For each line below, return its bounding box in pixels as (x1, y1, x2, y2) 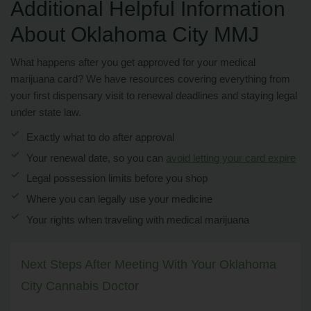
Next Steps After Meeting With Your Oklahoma (21, 258, 276, 272)
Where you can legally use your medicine (26, 194, 213, 205)
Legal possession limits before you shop (26, 173, 208, 185)
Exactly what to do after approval (26, 131, 175, 143)
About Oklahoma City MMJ (10, 22, 259, 46)
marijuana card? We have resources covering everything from (10, 73, 290, 85)
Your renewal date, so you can (26, 152, 167, 164)
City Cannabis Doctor (21, 279, 139, 294)
